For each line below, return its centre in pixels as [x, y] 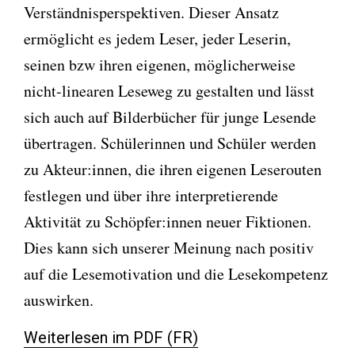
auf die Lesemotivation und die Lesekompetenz [176, 273]
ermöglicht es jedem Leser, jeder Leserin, [157, 38]
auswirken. [59, 300]
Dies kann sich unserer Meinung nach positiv [169, 247]
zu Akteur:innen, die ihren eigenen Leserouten [173, 169]
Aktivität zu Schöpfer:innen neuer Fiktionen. [168, 221]
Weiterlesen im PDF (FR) [111, 337]
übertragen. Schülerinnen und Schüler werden [170, 143]
